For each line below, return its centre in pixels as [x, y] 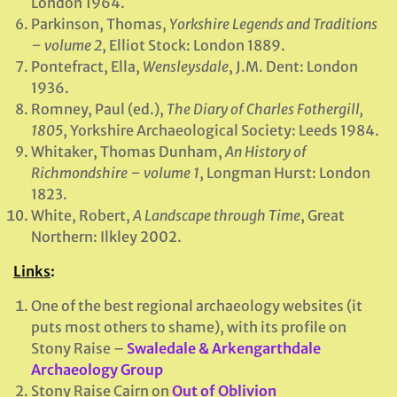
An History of [266, 152]
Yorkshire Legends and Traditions [273, 24]
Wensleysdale [186, 66]
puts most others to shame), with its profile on [189, 327]
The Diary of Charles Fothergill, [265, 109]
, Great [323, 215]
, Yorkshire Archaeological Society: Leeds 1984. [221, 130]
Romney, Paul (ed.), [99, 109]
